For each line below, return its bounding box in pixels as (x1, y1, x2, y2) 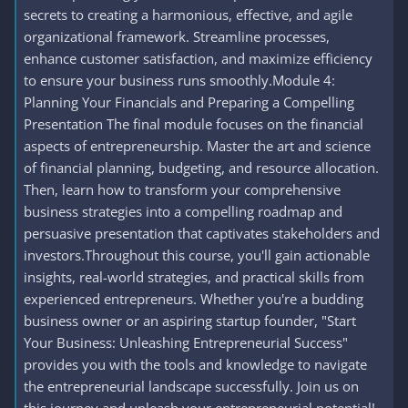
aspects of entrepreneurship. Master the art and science (24, 137, 371, 155)
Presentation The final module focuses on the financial (24, 115, 363, 133)
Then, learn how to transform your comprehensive (24, 180, 341, 199)
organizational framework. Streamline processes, (24, 27, 330, 46)
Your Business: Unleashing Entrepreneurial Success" (24, 333, 348, 352)
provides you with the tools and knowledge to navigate (24, 355, 367, 373)
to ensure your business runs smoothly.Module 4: (24, 71, 335, 89)
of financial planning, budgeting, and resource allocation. (24, 158, 379, 177)
